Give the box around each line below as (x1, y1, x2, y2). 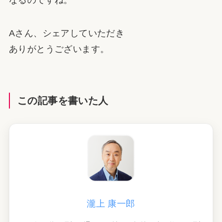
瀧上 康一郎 (87, 199, 135, 209)
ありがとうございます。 (8, 44, 110, 55)
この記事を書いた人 (17, 95, 109, 107)
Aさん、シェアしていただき (8, 28, 125, 39)
